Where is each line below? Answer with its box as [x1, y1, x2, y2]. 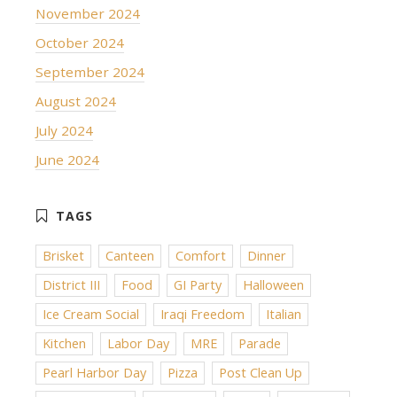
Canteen [105, 246, 154, 264]
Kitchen [43, 334, 86, 352]
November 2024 [35, 4, 140, 22]
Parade [238, 334, 281, 352]
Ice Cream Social [43, 305, 139, 323]
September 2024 [35, 62, 144, 81]
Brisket [43, 246, 84, 264]
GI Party [174, 276, 222, 293]
